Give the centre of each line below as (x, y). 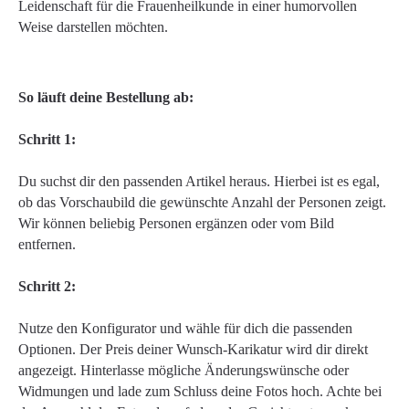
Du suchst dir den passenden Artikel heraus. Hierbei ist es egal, (199, 181)
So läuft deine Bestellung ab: (106, 97)
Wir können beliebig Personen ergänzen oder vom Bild (176, 223)
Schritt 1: (47, 139)
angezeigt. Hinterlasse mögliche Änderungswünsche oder (184, 370)
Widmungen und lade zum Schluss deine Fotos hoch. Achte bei (200, 391)
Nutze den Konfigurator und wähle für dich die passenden (185, 328)
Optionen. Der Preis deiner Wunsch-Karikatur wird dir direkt (193, 349)
